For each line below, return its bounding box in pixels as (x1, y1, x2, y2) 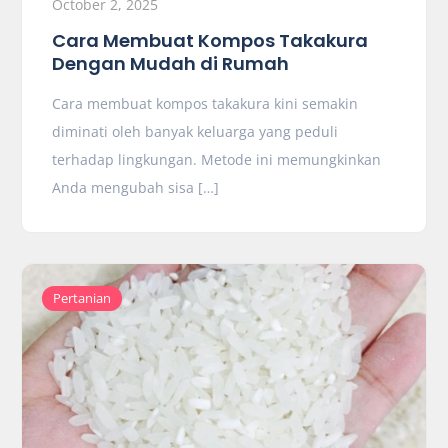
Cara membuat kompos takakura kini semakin (52, 94, 359, 113)
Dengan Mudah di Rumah (52, 51, 290, 76)
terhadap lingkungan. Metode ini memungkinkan (52, 150, 382, 169)
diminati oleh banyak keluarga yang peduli (52, 122, 339, 141)
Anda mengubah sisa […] (52, 178, 220, 197)
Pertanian (53, 289, 112, 307)
